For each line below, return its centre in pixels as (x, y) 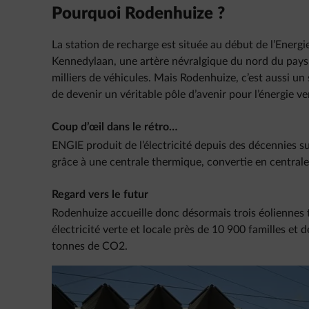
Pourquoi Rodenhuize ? (138, 14)
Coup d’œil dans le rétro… (114, 127)
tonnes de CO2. (90, 247)
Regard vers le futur (100, 195)
